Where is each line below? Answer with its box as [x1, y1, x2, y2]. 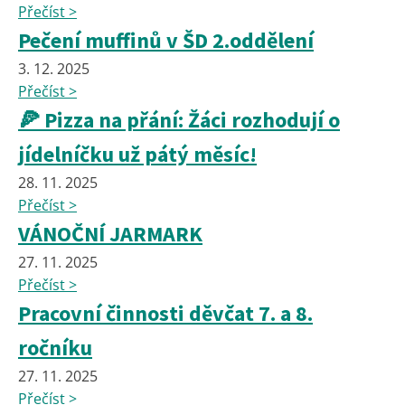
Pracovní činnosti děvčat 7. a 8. [18, 299, 313, 328]
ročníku [18, 334, 92, 363]
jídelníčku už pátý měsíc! [18, 140, 257, 169]
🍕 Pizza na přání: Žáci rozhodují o [18, 106, 340, 135]
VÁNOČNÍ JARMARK [18, 220, 202, 249]
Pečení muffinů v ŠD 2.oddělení [18, 26, 314, 55]
